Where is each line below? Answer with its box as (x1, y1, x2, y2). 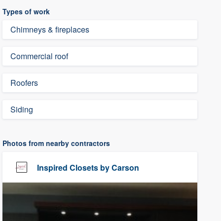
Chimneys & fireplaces (10, 24, 90, 35)
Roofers (10, 77, 38, 88)
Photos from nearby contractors (2, 138, 110, 148)
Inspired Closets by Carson (37, 161, 140, 173)
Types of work (2, 6, 50, 16)
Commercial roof (10, 50, 69, 62)
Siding (10, 104, 34, 115)
